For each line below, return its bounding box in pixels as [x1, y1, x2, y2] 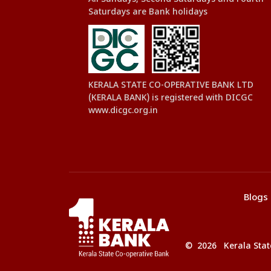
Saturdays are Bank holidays [88, 7, 207, 18]
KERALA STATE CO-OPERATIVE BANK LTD [88, 80, 253, 91]
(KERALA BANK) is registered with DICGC [88, 93, 253, 103]
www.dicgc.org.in [88, 105, 158, 116]
